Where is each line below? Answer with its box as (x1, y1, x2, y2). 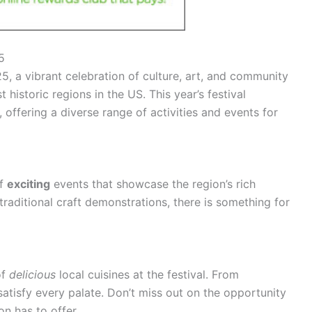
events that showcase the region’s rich (50, 177, 256, 192)
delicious (9, 267, 56, 282)
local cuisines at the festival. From (56, 267, 239, 282)
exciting (7, 177, 50, 192)
